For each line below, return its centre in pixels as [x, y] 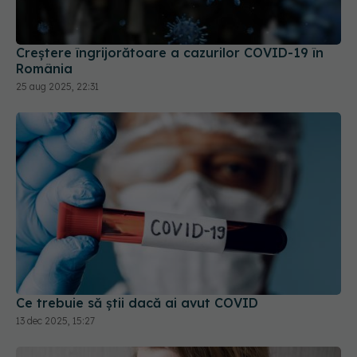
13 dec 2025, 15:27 [55, 290]
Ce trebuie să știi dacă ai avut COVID [137, 272]
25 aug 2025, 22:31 [57, 55]
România [44, 37]
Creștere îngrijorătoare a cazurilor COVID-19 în [170, 21]
